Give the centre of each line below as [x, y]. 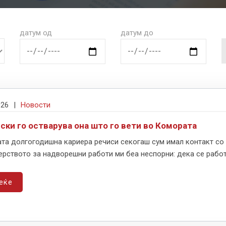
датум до [137, 33]
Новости [36, 105]
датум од [36, 33]
